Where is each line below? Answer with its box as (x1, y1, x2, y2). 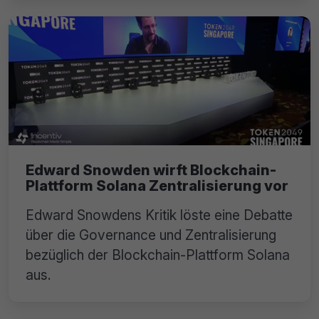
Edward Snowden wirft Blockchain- (26, 162, 276, 179)
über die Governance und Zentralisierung (26, 226, 276, 244)
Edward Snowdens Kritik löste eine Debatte (26, 206, 293, 224)
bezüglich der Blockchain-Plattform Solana (26, 246, 290, 264)
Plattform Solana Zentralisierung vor (26, 177, 288, 195)
